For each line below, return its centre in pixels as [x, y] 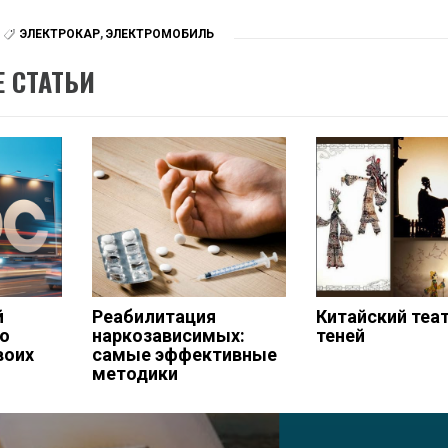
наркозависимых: [168, 335]
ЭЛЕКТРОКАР [60, 33]
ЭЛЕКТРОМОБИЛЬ [160, 33]
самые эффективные [184, 354]
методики [134, 373]
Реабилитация [153, 316]
